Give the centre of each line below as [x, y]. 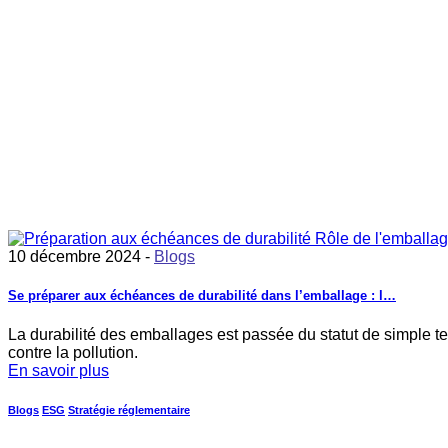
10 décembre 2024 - [81, 257]
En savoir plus [58, 370]
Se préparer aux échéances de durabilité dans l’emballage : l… [202, 296]
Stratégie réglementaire [129, 410]
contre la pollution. [73, 352]
